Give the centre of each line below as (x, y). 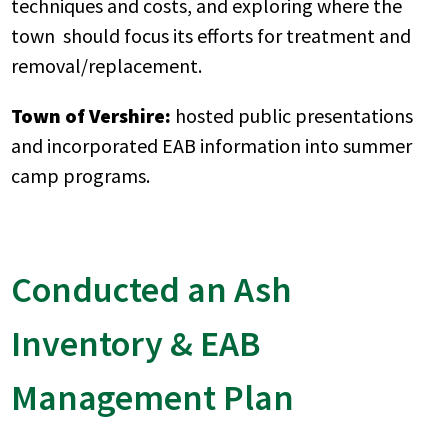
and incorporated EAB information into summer (212, 145)
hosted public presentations (292, 115)
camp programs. (81, 175)
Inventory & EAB (136, 343)
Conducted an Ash (152, 289)
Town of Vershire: (91, 115)
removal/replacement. (107, 65)
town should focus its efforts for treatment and (211, 35)
